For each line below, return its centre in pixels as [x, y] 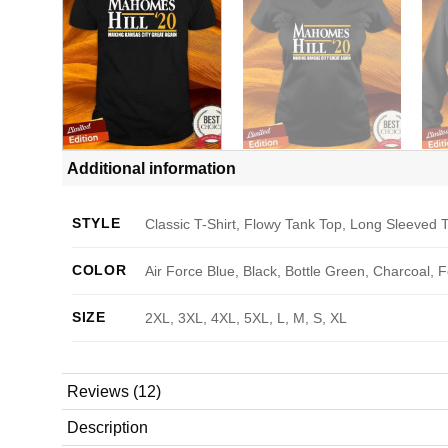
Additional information [151, 168]
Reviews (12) [114, 391]
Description [107, 427]
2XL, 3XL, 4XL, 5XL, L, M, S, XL [246, 317]
